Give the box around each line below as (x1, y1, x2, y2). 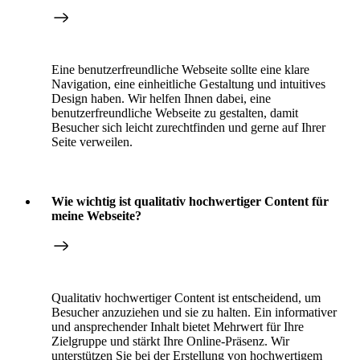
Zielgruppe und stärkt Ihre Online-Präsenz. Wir (51, 333, 289, 348)
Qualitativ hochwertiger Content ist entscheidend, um (51, 290, 321, 305)
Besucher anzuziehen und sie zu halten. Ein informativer (51, 305, 337, 319)
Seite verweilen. (51, 134, 133, 149)
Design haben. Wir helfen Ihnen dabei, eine (51, 91, 271, 105)
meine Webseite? (51, 208, 141, 223)
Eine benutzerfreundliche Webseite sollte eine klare (51, 62, 309, 76)
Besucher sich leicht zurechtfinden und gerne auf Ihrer (51, 120, 325, 134)
